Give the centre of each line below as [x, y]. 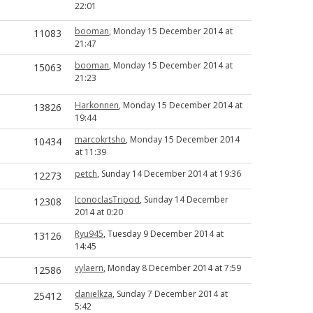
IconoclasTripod [107, 199]
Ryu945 [89, 234]
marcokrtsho [100, 139]
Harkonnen [97, 105]
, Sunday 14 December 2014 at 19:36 [169, 174]
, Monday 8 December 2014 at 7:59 [172, 268]
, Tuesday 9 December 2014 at [163, 234]
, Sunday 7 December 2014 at [170, 294]
